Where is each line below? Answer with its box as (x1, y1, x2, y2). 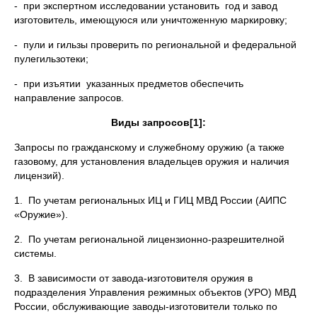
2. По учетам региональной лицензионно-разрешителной (14, 234, 284, 245)
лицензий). (14, 170, 64, 181)
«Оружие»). (14, 209, 68, 220)
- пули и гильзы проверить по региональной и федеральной (14, 39, 296, 50)
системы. (14, 248, 57, 259)
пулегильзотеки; (14, 53, 88, 64)
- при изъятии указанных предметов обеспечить (14, 78, 243, 89)
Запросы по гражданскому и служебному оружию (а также (14, 142, 284, 153)
